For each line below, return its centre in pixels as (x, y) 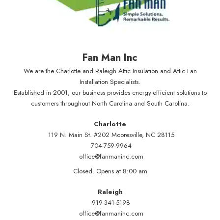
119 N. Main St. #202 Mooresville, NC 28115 (111, 135)
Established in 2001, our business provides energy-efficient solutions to (110, 93)
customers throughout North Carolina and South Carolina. (110, 104)
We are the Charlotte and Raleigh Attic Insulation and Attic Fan (110, 71)
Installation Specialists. (110, 82)
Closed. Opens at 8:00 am (110, 171)
